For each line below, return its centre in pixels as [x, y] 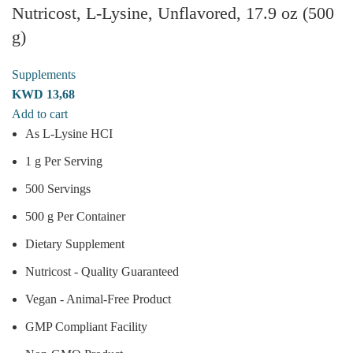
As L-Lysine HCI [69, 133]
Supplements [44, 74]
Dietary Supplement [75, 243]
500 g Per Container [75, 216]
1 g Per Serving [64, 161]
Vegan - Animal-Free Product [98, 299]
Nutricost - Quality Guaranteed [102, 271]
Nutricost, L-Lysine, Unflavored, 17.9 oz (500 [173, 13]
